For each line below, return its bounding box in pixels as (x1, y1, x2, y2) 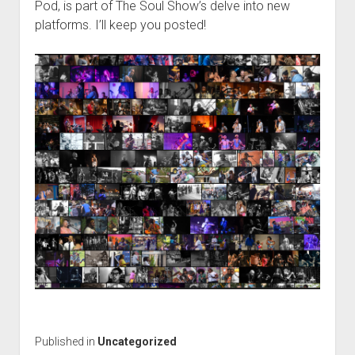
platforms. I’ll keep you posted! (34, 17, 206, 32)
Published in (34, 335, 97, 349)
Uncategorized (97, 335, 177, 349)
